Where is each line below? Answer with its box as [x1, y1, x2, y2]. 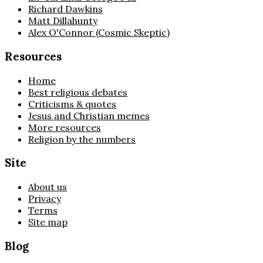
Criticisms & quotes [28, 97, 116, 110]
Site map [28, 216, 68, 228]
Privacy [28, 193, 61, 205]
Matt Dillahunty [28, 15, 97, 27]
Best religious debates [28, 86, 127, 98]
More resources [28, 121, 101, 133]
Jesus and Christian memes [28, 109, 150, 122]
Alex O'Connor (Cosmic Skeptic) [28, 26, 170, 39]
